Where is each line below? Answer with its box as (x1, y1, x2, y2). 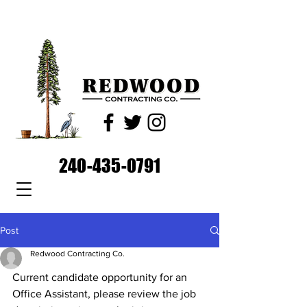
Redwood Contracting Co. (30, 249, 125, 258)
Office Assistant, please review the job (12, 288, 199, 299)
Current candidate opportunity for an (12, 271, 190, 283)
